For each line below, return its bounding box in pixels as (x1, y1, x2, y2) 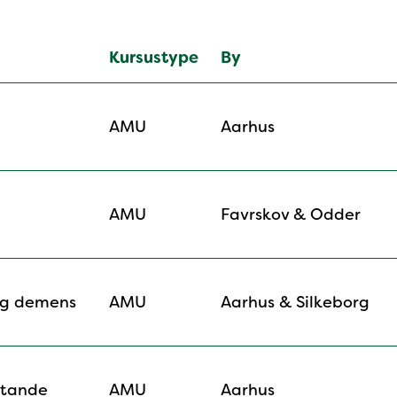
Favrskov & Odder (221, 204, 361, 226)
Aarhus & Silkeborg (221, 292, 370, 314)
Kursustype (109, 47, 198, 69)
